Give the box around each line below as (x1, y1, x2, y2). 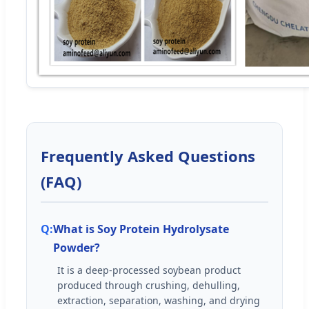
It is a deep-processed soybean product (57, 263, 241, 277)
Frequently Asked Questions (41, 145, 255, 166)
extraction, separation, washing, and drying (57, 293, 260, 307)
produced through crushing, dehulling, (57, 278, 240, 292)
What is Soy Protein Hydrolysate (53, 221, 229, 237)
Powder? (53, 239, 100, 255)
